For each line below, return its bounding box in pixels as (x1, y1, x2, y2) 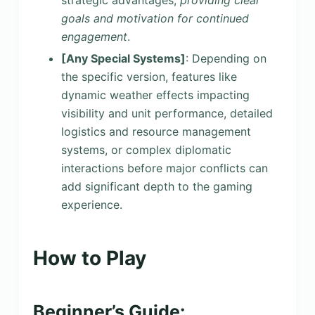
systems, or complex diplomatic (60, 142, 231, 157)
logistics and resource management (60, 124, 251, 139)
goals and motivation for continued (60, 11, 249, 25)
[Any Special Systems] (60, 51, 186, 65)
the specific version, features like (60, 69, 237, 84)
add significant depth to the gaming (60, 179, 252, 193)
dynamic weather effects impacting (60, 87, 250, 102)
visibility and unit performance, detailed (60, 105, 273, 120)
